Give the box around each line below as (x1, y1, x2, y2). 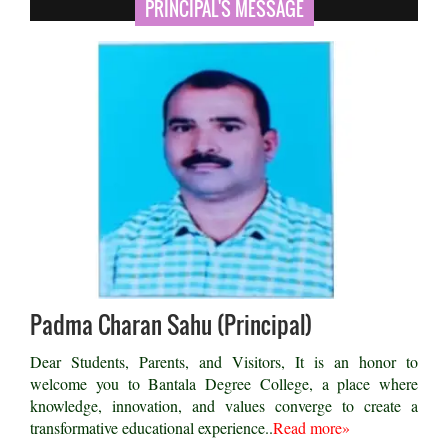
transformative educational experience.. (30, 417, 273, 439)
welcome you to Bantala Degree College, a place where (30, 373, 418, 395)
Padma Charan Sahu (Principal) (30, 308, 312, 343)
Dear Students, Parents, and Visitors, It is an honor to (30, 351, 418, 373)
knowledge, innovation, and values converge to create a (30, 395, 418, 417)
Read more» (273, 417, 350, 439)
